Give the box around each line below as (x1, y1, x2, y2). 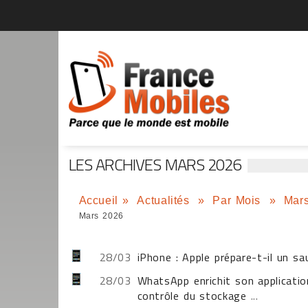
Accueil (78, 195, 118, 206)
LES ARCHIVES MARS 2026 (68, 152, 241, 177)
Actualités (137, 195, 194, 206)
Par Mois (212, 195, 265, 206)
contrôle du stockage (137, 287, 247, 304)
